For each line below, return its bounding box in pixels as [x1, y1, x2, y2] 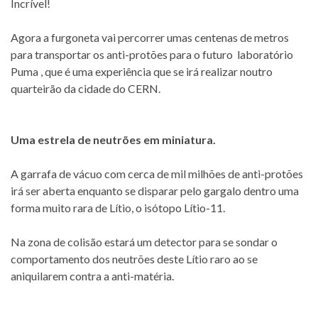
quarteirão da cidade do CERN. [11, 82, 160, 96]
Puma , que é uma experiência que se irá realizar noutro [11, 65, 273, 79]
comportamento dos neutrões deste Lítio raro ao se [11, 252, 258, 266]
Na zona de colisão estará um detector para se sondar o [11, 235, 278, 249]
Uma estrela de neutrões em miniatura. [11, 133, 216, 147]
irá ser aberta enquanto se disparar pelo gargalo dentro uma [11, 184, 299, 198]
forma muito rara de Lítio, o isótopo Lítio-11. [11, 201, 225, 215]
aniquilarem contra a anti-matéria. [11, 269, 174, 283]
